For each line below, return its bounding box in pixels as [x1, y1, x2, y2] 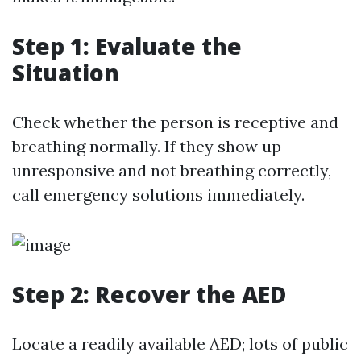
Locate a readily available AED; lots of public [12, 334, 348, 354]
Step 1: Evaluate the [12, 31, 242, 61]
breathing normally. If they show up [12, 136, 281, 156]
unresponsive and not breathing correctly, [12, 160, 331, 180]
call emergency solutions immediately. [12, 185, 305, 205]
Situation [12, 57, 119, 88]
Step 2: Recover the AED [12, 279, 286, 309]
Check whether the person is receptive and [12, 112, 338, 132]
